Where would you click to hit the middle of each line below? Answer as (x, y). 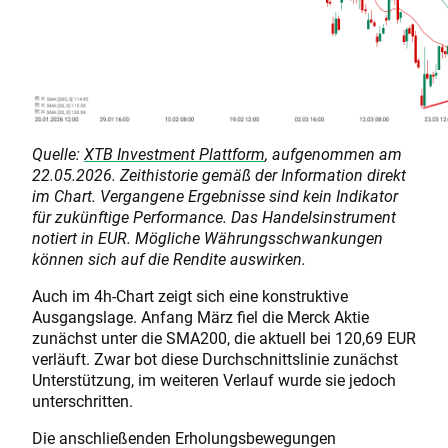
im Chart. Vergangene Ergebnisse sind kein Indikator (215, 195)
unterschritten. (82, 400)
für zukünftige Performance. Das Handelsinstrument (214, 216)
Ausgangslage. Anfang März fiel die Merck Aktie (200, 316)
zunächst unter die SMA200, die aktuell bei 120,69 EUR (224, 337)
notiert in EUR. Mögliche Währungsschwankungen (207, 237)
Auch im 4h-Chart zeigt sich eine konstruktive (190, 295)
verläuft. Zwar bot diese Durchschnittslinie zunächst (215, 358)
